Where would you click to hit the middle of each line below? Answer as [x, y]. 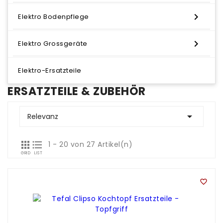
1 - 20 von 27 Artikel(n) [90, 144]
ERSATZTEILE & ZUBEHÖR [77, 91]
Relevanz [43, 116]
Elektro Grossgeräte [53, 44]
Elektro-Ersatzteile [50, 70]
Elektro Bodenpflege [54, 17]
